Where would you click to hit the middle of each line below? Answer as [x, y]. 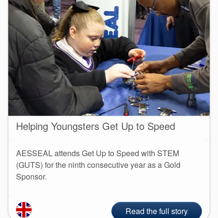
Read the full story [157, 211]
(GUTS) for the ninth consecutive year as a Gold [98, 164]
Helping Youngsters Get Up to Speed [96, 126]
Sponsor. [31, 176]
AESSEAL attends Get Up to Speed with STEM [98, 153]
